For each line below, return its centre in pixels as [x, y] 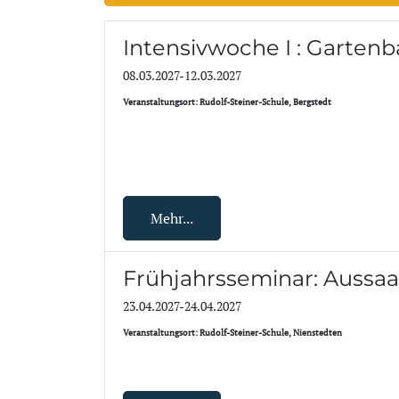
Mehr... [172, 218]
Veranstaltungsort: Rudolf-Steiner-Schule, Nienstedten [232, 333]
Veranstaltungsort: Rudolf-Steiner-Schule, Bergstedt [227, 102]
